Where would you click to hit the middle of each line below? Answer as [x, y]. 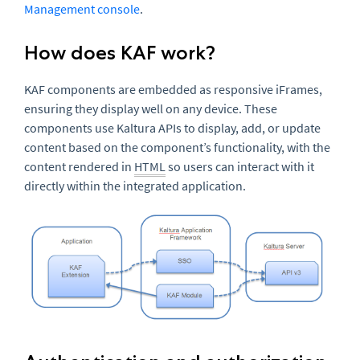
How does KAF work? [120, 53]
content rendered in [79, 166]
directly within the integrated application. [135, 186]
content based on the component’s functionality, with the [177, 147]
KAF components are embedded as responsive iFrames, [173, 89]
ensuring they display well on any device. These [151, 108]
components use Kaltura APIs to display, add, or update [172, 128]
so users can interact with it [240, 166]
